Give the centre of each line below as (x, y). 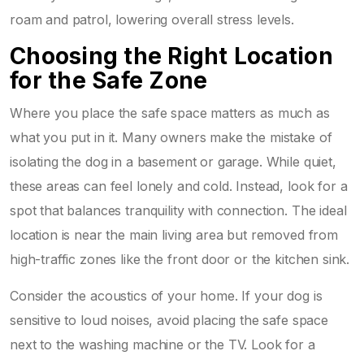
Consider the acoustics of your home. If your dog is (166, 295)
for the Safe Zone (109, 80)
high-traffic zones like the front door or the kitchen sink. (180, 259)
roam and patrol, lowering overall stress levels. (152, 19)
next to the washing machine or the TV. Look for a (162, 344)
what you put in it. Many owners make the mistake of (171, 137)
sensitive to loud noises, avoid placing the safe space (169, 320)
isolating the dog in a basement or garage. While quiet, (173, 161)
